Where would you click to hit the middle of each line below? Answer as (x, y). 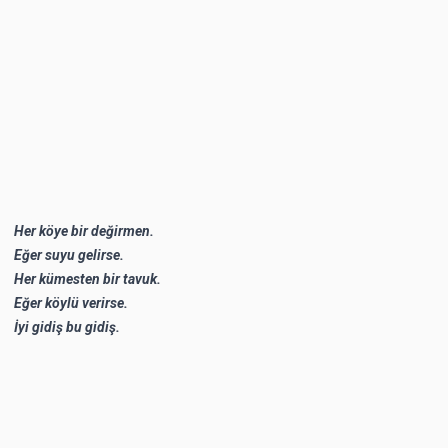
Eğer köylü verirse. (71, 302)
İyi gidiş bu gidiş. (67, 326)
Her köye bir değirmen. (84, 230)
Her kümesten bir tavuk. (87, 278)
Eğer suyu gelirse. (69, 254)
